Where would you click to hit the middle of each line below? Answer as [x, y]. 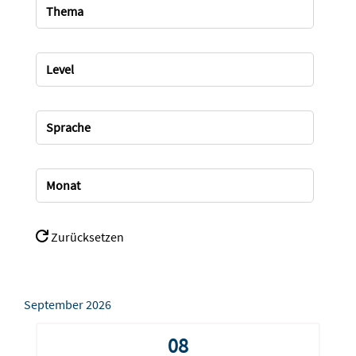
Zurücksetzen [86, 237]
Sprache [68, 128]
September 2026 [67, 305]
